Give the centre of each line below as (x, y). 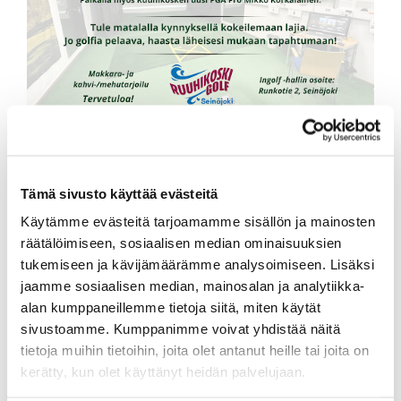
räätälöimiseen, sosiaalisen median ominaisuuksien (181, 243)
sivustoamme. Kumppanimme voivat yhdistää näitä (180, 328)
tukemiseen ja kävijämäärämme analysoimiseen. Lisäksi (197, 264)
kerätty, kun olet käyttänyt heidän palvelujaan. (163, 371)
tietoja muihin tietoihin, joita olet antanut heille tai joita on (195, 350)
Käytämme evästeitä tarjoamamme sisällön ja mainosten (198, 221)
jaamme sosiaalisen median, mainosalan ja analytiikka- (193, 286)
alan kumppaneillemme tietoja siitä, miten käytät (171, 307)
